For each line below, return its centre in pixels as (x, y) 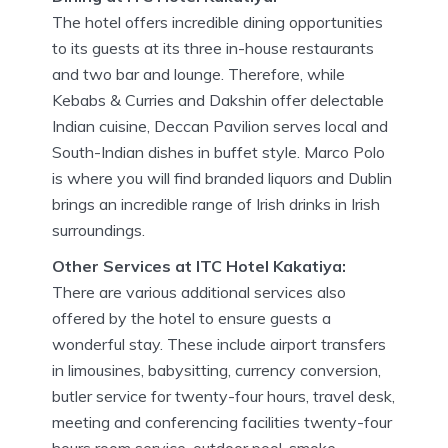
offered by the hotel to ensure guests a (191, 317)
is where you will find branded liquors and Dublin (222, 177)
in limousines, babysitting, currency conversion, (216, 369)
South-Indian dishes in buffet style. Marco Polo (218, 151)
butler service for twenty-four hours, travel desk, (223, 395)
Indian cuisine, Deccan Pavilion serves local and (220, 125)
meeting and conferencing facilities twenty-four (222, 421)
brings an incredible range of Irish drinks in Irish (216, 203)
